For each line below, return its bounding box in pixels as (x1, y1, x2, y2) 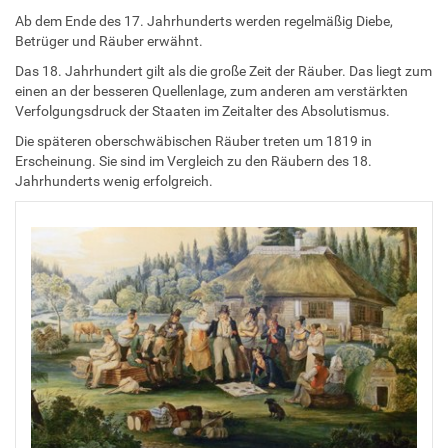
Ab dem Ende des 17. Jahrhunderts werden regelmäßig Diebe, (15, 12, 393, 29)
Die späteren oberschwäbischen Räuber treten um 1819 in (15, 132, 372, 149)
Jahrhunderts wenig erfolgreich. (15, 172, 213, 189)
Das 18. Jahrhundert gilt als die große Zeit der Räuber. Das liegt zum (15, 62, 432, 79)
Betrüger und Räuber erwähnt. (15, 32, 203, 49)
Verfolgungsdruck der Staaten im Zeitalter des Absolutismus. (15, 102, 390, 119)
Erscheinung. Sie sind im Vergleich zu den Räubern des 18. (15, 152, 372, 169)
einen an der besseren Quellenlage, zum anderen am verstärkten (15, 82, 408, 99)
